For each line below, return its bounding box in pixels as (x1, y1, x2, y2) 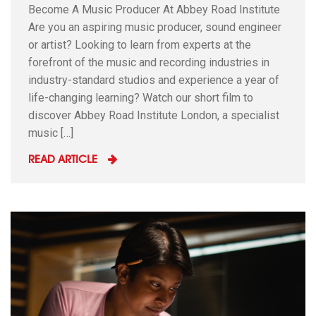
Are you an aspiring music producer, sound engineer (28, 20, 281, 34)
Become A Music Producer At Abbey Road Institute (28, 3, 280, 16)
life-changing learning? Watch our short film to (28, 91, 253, 104)
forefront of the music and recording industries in (28, 56, 269, 69)
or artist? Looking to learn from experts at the (28, 38, 251, 51)
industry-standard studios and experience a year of (28, 73, 279, 87)
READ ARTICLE (28, 155, 97, 166)
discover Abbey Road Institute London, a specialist (28, 109, 279, 122)
